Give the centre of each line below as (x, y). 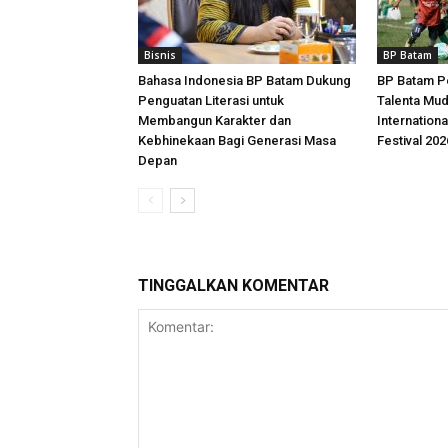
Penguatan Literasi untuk (211, 100)
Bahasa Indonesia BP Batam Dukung (244, 80)
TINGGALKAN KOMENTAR (233, 285)
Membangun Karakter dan (214, 120)
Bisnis (160, 55)
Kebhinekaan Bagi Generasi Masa (237, 140)
